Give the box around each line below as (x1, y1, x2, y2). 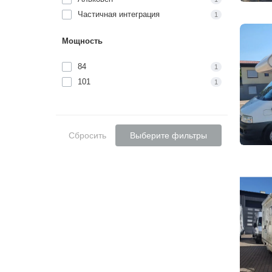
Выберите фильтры (129, 130, 207, 140)
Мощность (62, 36, 103, 46)
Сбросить (68, 130, 106, 140)
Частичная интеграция (78, 9, 160, 19)
